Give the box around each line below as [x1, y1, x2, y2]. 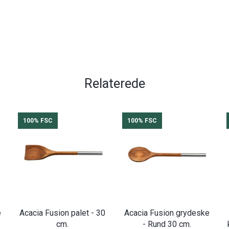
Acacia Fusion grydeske [124, 208, 210, 218]
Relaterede [84, 76, 145, 91]
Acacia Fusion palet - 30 [19, 208, 105, 218]
